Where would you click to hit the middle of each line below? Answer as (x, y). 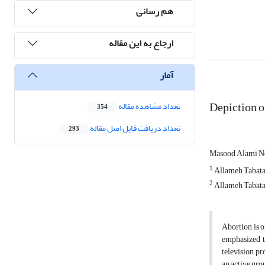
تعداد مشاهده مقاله (149, 106)
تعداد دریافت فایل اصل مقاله (135, 128)
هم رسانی (155, 11)
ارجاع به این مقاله (141, 43)
